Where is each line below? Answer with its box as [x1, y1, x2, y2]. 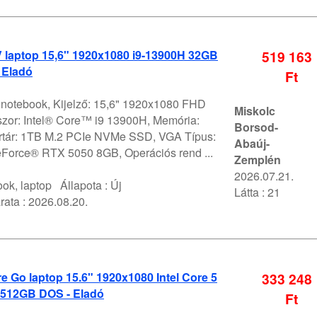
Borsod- [234, 119, 278, 136]
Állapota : [52, 177, 110, 194]
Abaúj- [234, 135, 270, 152]
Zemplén [234, 151, 281, 168]
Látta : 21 [234, 184, 280, 201]
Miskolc [234, 103, 275, 120]
